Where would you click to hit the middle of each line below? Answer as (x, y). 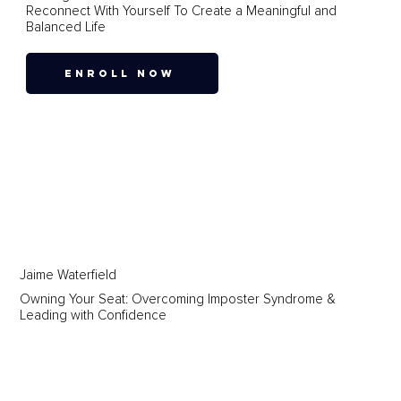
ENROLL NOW (120, 74)
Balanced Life (65, 27)
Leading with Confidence (93, 316)
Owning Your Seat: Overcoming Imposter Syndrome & (177, 299)
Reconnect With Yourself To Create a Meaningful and (181, 11)
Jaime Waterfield (68, 275)
